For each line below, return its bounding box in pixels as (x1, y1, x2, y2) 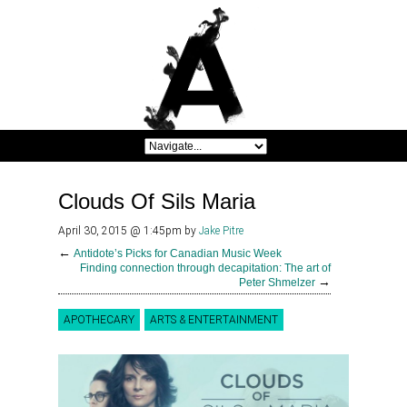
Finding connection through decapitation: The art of (80, 262, 331, 275)
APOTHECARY (64, 313, 134, 327)
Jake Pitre (199, 224, 243, 238)
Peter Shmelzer (239, 276, 315, 290)
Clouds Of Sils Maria (58, 189, 255, 214)
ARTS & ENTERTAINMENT (150, 313, 278, 327)
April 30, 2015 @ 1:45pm (58, 224, 184, 238)
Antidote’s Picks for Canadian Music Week (74, 247, 282, 261)
